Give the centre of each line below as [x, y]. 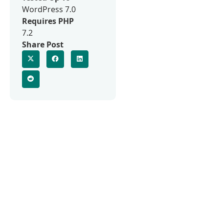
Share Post [43, 44]
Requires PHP [48, 21]
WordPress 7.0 [49, 9]
